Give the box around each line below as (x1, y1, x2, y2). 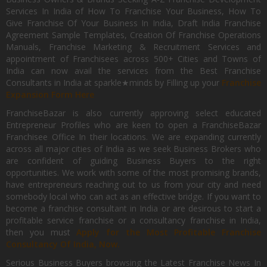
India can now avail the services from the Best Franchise (6, 65, 261, 76)
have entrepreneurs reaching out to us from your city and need (6, 179, 261, 190)
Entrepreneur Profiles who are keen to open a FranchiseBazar (6, 119, 261, 131)
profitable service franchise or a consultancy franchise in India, (6, 215, 261, 226)
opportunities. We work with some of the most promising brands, (6, 167, 261, 178)
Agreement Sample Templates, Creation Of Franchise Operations (6, 29, 261, 41)
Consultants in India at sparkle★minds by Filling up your (6, 77, 222, 88)
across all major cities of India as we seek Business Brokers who (6, 143, 261, 154)
